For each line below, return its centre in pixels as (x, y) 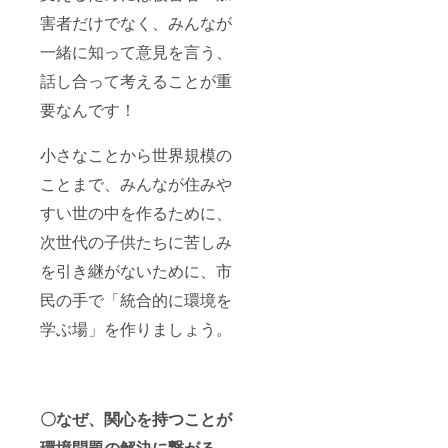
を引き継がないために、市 (136, 270)
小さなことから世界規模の (136, 154)
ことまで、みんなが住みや (136, 183)
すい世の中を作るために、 (136, 212)
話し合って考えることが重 (136, 80)
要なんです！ (88, 109)
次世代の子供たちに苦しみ (136, 241)
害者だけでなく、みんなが (136, 22)
